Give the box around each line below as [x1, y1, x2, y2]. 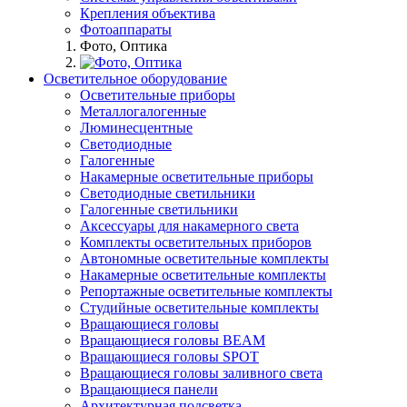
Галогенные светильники [80, 202, 238, 218]
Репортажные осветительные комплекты [80, 283, 333, 300]
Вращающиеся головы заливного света [80, 365, 323, 382]
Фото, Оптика [80, 38, 167, 55]
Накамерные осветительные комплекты [80, 267, 326, 283]
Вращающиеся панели [80, 382, 218, 398]
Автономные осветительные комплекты [80, 251, 329, 267]
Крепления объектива [80, 5, 215, 22]
